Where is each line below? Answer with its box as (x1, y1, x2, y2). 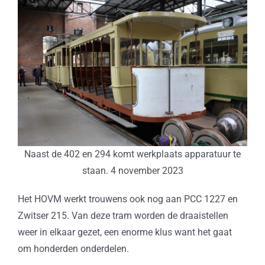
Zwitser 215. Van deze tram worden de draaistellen (17, 209, 228, 221)
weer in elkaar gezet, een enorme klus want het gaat (17, 226, 232, 238)
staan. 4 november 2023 (82, 164, 183, 176)
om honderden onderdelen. (17, 243, 129, 254)
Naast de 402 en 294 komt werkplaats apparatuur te (24, 148, 241, 160)
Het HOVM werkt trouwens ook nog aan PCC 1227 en (17, 193, 238, 205)
